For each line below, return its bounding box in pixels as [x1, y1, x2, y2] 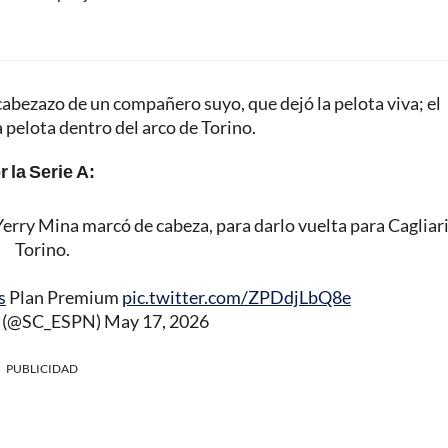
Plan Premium [6, 286, 122, 309]
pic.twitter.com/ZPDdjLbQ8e [122, 286, 351, 309]
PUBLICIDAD [6, 361, 78, 377]
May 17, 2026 [104, 310, 209, 333]
